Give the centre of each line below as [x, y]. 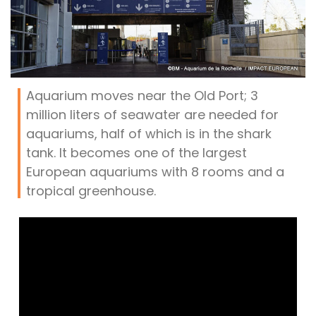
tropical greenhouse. [91, 191]
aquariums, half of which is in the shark [149, 134]
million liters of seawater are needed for [152, 115]
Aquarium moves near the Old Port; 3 [142, 96]
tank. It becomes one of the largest [136, 153]
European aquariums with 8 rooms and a [155, 172]
